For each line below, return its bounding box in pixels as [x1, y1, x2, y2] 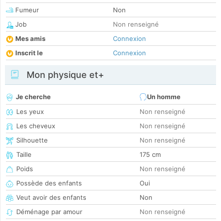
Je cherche [16, 93, 51, 101]
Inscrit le [15, 49, 43, 57]
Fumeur [13, 6, 39, 14]
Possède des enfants [16, 179, 82, 187]
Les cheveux [16, 122, 55, 130]
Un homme [147, 93, 181, 101]
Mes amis [15, 35, 45, 43]
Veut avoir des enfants [16, 193, 86, 202]
